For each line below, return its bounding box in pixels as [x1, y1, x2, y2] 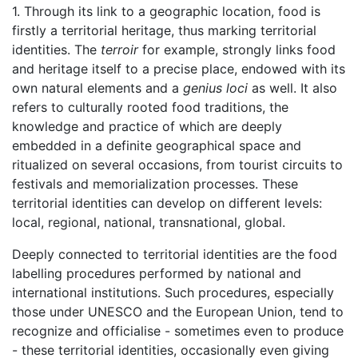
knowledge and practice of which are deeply [12, 118, 282, 135]
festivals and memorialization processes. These [12, 176, 298, 193]
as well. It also [248, 80, 337, 97]
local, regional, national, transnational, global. [12, 214, 285, 231]
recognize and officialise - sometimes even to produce [12, 323, 344, 340]
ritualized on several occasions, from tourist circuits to [12, 157, 343, 173]
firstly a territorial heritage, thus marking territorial [12, 22, 316, 39]
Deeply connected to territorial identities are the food [12, 246, 337, 263]
